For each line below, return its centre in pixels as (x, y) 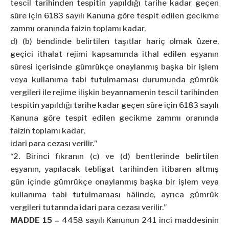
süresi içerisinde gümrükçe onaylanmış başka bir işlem (114, 67)
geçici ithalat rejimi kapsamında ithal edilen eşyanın (114, 54)
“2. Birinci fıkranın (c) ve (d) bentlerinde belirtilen (114, 157)
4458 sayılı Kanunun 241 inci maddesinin (139, 221)
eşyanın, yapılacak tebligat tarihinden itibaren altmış (114, 169)
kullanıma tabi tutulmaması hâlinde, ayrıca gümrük (114, 195)
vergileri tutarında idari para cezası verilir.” (88, 208)
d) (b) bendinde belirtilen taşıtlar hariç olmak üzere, (114, 42)
